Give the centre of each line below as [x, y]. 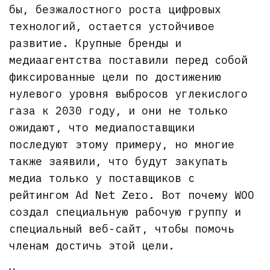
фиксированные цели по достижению [115, 77]
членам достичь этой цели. [92, 246]
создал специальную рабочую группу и [125, 212]
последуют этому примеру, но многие [122, 145]
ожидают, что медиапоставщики [102, 128]
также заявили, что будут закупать [119, 162]
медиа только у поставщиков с [102, 178]
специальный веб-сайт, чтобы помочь [122, 229]
